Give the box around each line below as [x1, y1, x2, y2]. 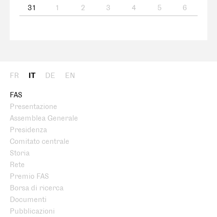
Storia [10, 149, 30, 157]
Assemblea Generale [10, 114, 78, 123]
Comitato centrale [10, 138, 69, 146]
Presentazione [10, 103, 57, 111]
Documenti [10, 196, 46, 204]
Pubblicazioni [10, 207, 55, 216]
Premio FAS [10, 172, 49, 181]
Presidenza [10, 126, 47, 134]
